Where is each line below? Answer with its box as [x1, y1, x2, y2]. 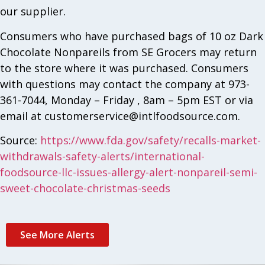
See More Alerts [20, 228, 95, 241]
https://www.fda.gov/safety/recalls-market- [40, 133, 261, 148]
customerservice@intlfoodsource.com [44, 108, 238, 123]
